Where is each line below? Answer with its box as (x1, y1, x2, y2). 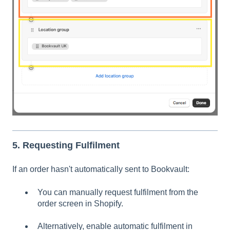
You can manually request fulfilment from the (37, 187, 198, 197)
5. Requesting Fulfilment (12, 140, 120, 150)
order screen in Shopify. (37, 199, 123, 208)
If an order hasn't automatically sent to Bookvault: (12, 165, 189, 174)
